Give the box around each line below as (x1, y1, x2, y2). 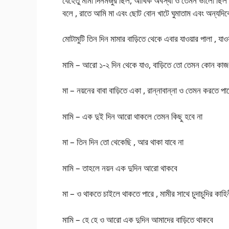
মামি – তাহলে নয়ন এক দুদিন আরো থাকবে (62, 162, 177, 174)
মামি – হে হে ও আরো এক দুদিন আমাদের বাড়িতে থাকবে (62, 213, 213, 225)
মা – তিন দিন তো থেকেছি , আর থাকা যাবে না (62, 136, 184, 148)
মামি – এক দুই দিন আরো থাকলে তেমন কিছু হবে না (62, 110, 202, 122)
